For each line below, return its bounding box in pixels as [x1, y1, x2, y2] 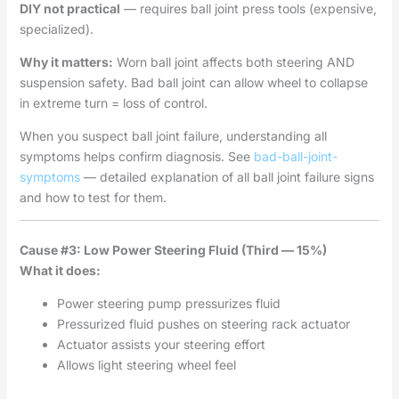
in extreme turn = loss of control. [19, 94, 208, 110]
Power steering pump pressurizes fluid [56, 295, 281, 311]
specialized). [19, 20, 94, 37]
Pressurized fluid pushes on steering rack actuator [56, 315, 350, 331]
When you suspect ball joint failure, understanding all [19, 127, 327, 143]
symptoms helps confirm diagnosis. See [19, 148, 254, 164]
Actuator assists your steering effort [56, 336, 265, 352]
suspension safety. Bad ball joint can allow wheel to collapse [19, 74, 368, 90]
